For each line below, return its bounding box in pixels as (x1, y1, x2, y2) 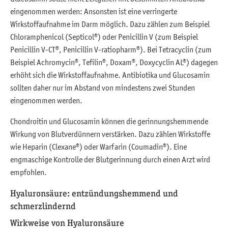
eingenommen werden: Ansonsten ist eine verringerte (10, 7, 177, 16)
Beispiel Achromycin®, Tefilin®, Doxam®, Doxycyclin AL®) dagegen (10, 58, 218, 67)
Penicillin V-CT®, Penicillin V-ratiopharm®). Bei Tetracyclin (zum (10, 45, 212, 54)
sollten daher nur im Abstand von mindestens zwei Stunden (10, 83, 195, 93)
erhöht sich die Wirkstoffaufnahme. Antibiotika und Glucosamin (10, 70, 210, 80)
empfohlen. (10, 167, 47, 177)
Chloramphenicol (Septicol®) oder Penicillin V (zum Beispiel (10, 32, 198, 42)
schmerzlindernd (10, 201, 76, 212)
